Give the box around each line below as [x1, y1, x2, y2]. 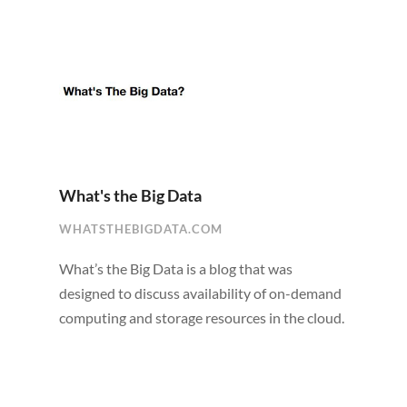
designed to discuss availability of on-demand [58, 284, 342, 303]
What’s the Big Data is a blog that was [58, 260, 293, 278]
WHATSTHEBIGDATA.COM [58, 222, 223, 237]
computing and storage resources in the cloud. [58, 309, 344, 327]
